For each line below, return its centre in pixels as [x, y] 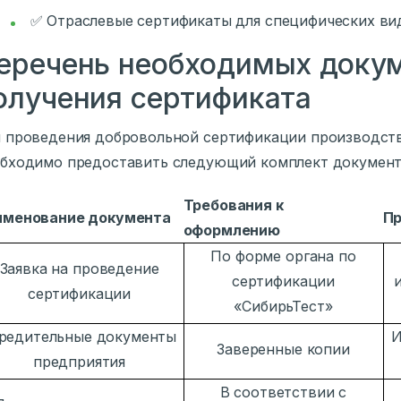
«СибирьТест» [283, 306]
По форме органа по [283, 256]
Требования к [233, 205]
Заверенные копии [283, 349]
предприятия [79, 361]
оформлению [231, 230]
